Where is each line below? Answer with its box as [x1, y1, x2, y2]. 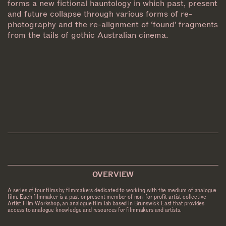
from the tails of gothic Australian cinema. [8, 29, 168, 40]
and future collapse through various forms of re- [8, 8, 192, 19]
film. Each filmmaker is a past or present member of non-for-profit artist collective [8, 194, 206, 201]
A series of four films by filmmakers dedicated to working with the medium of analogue [8, 187, 217, 194]
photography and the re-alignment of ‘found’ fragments [8, 19, 218, 30]
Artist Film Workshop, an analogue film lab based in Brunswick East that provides [8, 200, 205, 207]
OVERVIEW [92, 170, 134, 180]
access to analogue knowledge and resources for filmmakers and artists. [8, 207, 182, 214]
